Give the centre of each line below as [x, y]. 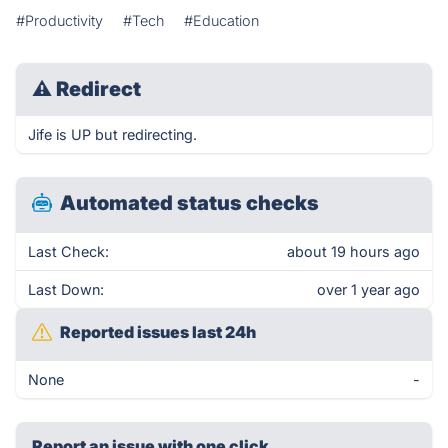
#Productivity [59, 20]
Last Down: [66, 289]
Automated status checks [189, 203]
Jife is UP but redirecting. [112, 134]
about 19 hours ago [353, 251]
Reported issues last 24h [158, 332]
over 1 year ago [368, 289]
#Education [221, 20]
